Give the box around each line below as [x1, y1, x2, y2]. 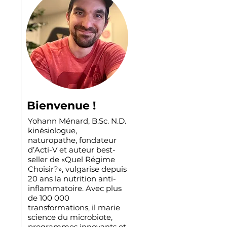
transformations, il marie [28, 203, 120, 213]
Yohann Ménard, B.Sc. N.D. [28, 116, 126, 126]
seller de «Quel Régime [28, 155, 115, 165]
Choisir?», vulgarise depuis [28, 164, 127, 174]
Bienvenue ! [27, 99, 96, 113]
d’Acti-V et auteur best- [28, 145, 116, 155]
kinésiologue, [28, 126, 77, 136]
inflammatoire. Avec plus [28, 183, 122, 194]
